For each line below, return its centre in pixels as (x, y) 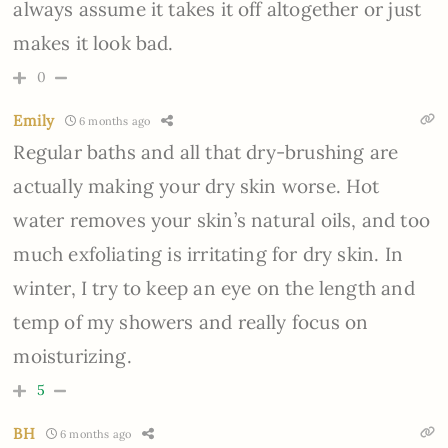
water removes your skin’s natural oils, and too (221, 220)
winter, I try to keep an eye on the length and (214, 288)
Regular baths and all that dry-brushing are (206, 152)
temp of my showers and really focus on (191, 322)
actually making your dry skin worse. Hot (196, 186)
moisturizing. (72, 356)
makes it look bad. (93, 43)
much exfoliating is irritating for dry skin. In (208, 254)
